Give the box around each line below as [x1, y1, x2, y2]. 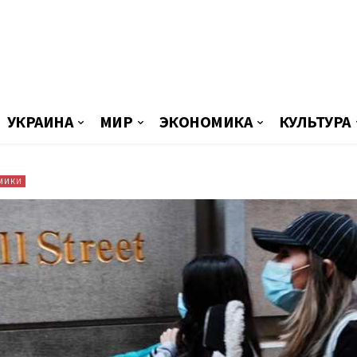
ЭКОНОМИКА [159, 112, 252, 131]
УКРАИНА [6, 112, 73, 131]
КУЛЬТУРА [278, 112, 351, 131]
